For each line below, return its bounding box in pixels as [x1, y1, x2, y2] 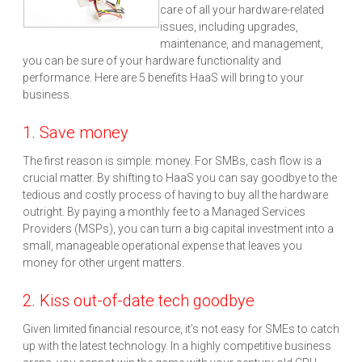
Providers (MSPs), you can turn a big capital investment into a [23, 222, 334, 236]
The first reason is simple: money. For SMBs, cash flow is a [23, 154, 322, 168]
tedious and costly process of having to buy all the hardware [23, 188, 328, 202]
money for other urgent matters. [23, 256, 184, 270]
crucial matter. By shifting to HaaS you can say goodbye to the [23, 171, 337, 185]
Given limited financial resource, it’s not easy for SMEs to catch [23, 322, 339, 336]
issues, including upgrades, [160, 20, 298, 34]
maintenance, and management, [160, 37, 323, 51]
